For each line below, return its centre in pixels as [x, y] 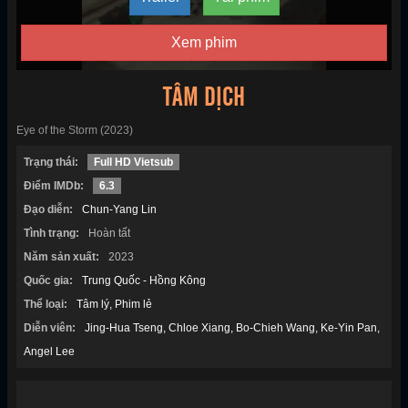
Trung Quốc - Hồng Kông [144, 281]
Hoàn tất [109, 234]
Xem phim [204, 43]
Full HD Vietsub [133, 163]
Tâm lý [93, 305]
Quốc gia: [48, 281]
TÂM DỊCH [204, 98]
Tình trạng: [51, 234]
